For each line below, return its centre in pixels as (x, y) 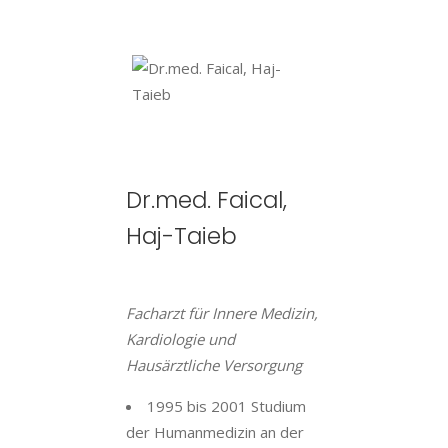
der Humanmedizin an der (215, 432)
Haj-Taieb (181, 236)
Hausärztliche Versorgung (214, 365)
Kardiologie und (180, 339)
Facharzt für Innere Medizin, (222, 313)
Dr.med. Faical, (206, 200)
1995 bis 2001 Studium (226, 406)
